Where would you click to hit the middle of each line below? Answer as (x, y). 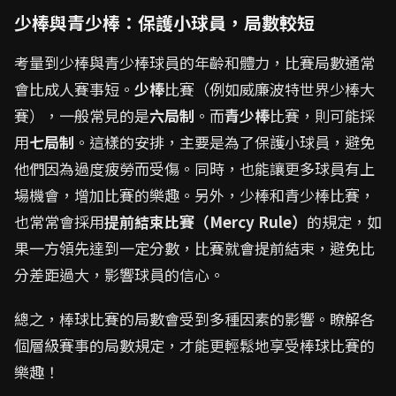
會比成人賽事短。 (74, 89)
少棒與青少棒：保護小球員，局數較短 (164, 23)
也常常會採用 (59, 222)
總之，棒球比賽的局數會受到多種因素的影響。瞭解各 (194, 319)
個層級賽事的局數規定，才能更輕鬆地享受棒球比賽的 (194, 346)
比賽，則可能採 (322, 116)
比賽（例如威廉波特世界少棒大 (270, 89)
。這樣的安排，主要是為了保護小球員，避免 (225, 142)
